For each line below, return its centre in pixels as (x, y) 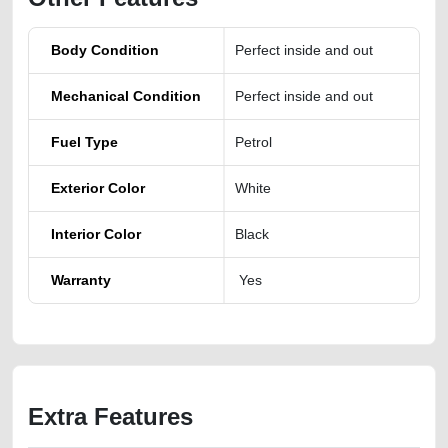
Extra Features (110, 416)
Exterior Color (98, 188)
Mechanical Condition (126, 96)
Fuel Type (84, 142)
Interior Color (96, 234)
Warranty (81, 280)
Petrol (253, 142)
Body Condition (105, 50)
